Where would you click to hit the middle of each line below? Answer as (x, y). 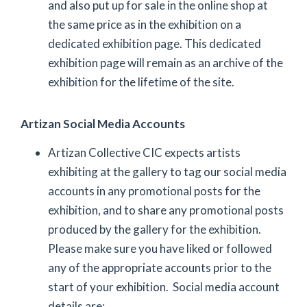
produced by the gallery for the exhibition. (156, 229)
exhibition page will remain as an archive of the (165, 63)
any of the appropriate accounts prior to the (160, 267)
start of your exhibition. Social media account (164, 286)
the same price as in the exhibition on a (145, 24)
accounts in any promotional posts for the (154, 191)
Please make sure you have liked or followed (160, 248)
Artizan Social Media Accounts (103, 123)
